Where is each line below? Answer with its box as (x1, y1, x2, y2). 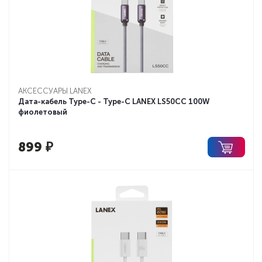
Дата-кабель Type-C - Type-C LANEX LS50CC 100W (18, 97, 209, 106)
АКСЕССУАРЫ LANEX (18, 87, 91, 95)
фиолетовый (18, 108, 67, 116)
